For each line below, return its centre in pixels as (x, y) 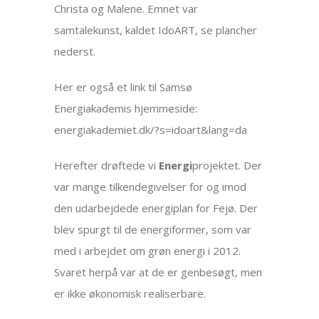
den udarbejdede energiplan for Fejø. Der (156, 208)
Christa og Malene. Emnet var (126, 9)
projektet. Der (228, 165)
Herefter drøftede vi (107, 165)
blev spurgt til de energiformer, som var (153, 229)
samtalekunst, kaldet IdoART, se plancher (156, 30)
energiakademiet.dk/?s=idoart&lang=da (151, 130)
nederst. (75, 51)
